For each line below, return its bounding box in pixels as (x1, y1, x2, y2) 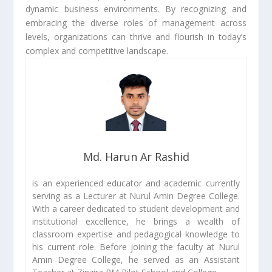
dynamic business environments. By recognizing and (25, 2, 246, 15)
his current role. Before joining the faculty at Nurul (32, 240, 240, 253)
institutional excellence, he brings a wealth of (32, 215, 240, 227)
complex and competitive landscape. (25, 44, 169, 56)
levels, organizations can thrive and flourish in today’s (25, 30, 246, 42)
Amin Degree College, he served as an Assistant (32, 253, 240, 265)
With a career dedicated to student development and (32, 202, 240, 214)
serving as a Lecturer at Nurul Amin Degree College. (32, 189, 240, 202)
